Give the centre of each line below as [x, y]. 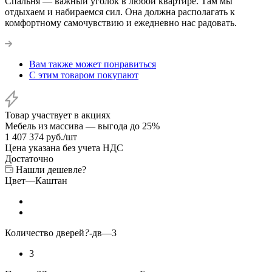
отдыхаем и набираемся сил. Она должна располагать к [120, 12]
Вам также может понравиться [93, 64]
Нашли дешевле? [51, 169]
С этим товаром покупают [84, 75]
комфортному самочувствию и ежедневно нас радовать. [121, 22]
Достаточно [29, 158]
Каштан [51, 180]
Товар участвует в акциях [58, 115]
